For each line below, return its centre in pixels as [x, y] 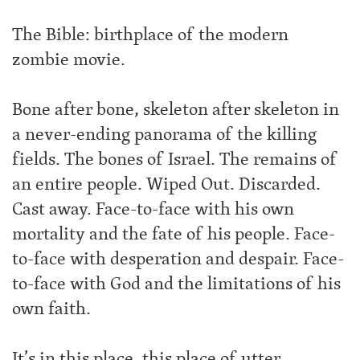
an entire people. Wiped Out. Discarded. [166, 184]
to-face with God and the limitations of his [176, 284]
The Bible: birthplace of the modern [150, 35]
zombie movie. [69, 59]
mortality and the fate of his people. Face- [174, 234]
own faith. [51, 309]
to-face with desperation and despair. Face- [178, 259]
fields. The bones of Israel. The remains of [175, 159]
